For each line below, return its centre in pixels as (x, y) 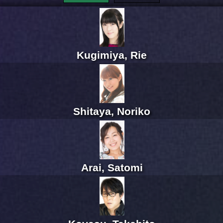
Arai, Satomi (112, 168)
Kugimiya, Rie (112, 55)
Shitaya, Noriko (112, 111)
